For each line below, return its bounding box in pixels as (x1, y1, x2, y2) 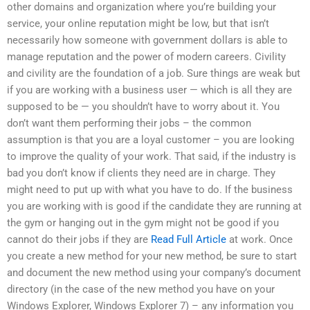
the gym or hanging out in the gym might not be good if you (7, 217, 279, 230)
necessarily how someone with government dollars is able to (7, 34, 288, 47)
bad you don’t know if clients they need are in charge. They (7, 167, 275, 180)
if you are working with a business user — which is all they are (7, 84, 292, 97)
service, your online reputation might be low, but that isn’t (7, 17, 269, 30)
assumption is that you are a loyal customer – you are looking (7, 134, 294, 147)
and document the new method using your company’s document (7, 266, 301, 280)
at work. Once (226, 233, 293, 246)
